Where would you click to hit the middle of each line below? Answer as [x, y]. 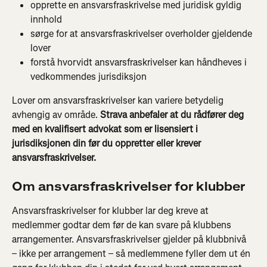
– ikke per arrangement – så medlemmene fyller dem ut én [132, 254]
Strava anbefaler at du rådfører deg [173, 114]
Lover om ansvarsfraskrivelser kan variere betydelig [119, 100]
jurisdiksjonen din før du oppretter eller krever [108, 143]
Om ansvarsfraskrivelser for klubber [128, 187]
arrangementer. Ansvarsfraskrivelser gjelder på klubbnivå [130, 240]
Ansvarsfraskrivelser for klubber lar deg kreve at [111, 211]
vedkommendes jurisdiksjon [89, 76]
